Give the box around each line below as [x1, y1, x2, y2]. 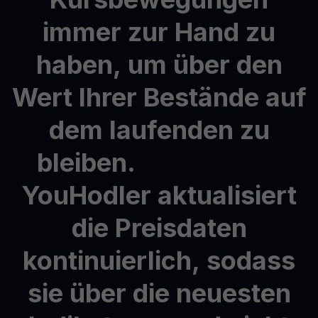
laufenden [109, 114, 234, 146]
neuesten [175, 277, 291, 309]
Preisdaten [114, 212, 247, 243]
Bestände [143, 81, 259, 113]
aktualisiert [158, 179, 297, 211]
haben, [35, 48, 121, 80]
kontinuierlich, [23, 244, 200, 276]
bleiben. [37, 146, 136, 178]
